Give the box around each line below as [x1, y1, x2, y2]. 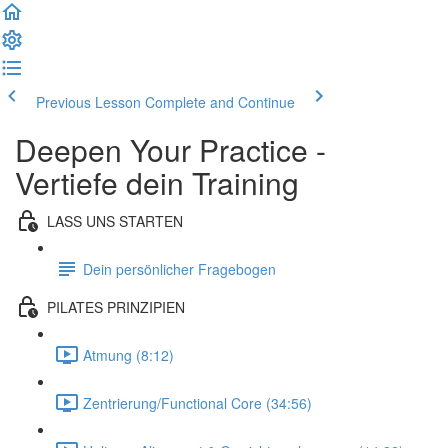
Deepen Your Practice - [15, 128, 326, 171]
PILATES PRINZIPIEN [47, 296, 185, 317]
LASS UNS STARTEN [47, 210, 183, 231]
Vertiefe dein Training [15, 161, 299, 204]
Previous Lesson [36, 92, 141, 112]
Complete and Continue [145, 92, 295, 112]
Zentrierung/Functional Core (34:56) [83, 392, 312, 413]
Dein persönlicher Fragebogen [83, 258, 276, 279]
